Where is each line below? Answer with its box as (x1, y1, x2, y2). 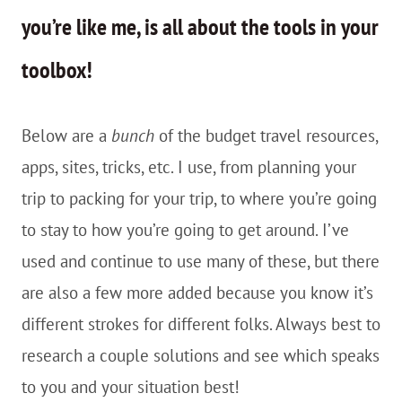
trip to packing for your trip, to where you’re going (22, 188, 377, 209)
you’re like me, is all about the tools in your (22, 12, 379, 41)
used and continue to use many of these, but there (22, 250, 380, 272)
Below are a (22, 125, 111, 146)
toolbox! (22, 55, 92, 84)
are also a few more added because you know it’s (22, 282, 373, 303)
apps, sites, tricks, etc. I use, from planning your (22, 156, 356, 178)
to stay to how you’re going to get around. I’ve (22, 219, 349, 240)
